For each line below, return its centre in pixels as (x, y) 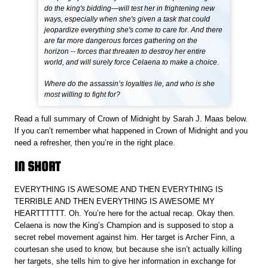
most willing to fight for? (83, 95)
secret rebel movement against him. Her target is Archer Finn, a (125, 237)
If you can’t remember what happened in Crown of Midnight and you (131, 131)
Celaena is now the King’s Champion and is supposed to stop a (124, 225)
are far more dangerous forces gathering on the (121, 41)
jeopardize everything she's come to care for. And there (134, 30)
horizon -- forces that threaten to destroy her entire (125, 52)
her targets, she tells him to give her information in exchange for (125, 261)
